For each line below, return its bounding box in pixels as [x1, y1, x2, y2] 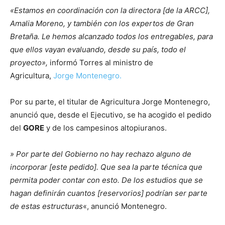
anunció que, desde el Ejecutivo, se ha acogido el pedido [10, 109, 211, 120]
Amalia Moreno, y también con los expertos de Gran [10, 18, 194, 28]
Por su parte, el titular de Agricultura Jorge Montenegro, [10, 96, 210, 106]
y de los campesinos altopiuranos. [44, 123, 167, 133]
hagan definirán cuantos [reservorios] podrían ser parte [10, 188, 207, 198]
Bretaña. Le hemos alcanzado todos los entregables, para [10, 31, 213, 41]
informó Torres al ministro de [48, 57, 153, 67]
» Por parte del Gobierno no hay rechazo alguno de [10, 149, 191, 159]
